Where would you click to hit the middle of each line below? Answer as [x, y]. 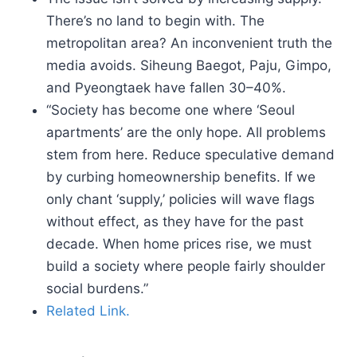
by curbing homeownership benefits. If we [181, 177]
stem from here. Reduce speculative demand [190, 155]
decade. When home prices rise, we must [179, 244]
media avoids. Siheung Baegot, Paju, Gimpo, [189, 65]
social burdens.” [97, 288]
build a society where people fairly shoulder [186, 266]
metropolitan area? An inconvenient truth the [189, 43]
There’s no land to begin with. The [155, 21]
